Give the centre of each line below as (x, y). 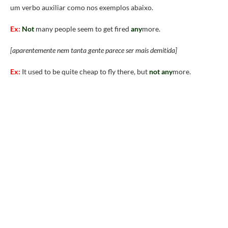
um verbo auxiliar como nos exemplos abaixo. (82, 8)
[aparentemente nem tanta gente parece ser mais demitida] (94, 50)
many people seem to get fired (83, 29)
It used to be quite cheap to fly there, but (85, 72)
